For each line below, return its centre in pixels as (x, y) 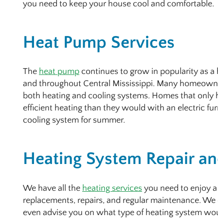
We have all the (53, 188)
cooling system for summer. (74, 120)
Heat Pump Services (99, 42)
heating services (112, 188)
